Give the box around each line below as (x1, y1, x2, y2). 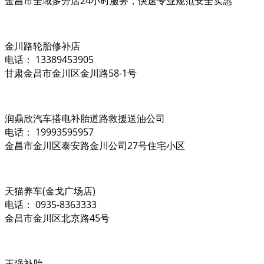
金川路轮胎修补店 (5, 39, 80, 52)
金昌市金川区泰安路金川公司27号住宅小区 (5, 138, 185, 152)
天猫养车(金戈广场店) (5, 184, 95, 197)
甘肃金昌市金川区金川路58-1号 (5, 66, 137, 80)
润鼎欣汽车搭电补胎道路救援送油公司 (5, 111, 165, 125)
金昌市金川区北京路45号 (5, 211, 110, 225)
